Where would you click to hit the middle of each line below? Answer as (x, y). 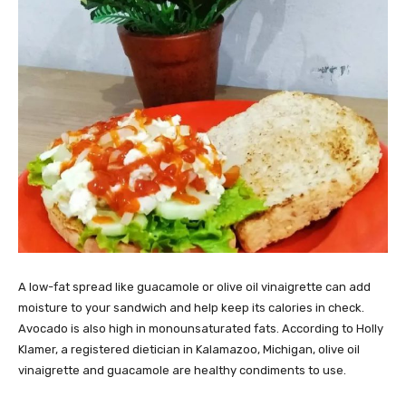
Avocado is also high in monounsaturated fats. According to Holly (201, 328)
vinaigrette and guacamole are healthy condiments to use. (182, 370)
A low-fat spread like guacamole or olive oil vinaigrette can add (194, 286)
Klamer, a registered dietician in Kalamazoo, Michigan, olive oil (189, 349)
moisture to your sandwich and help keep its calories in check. (191, 307)
